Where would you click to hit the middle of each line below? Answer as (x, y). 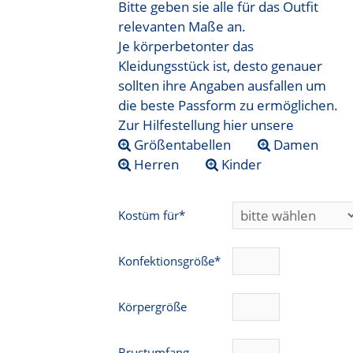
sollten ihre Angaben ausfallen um (223, 85)
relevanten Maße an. (182, 26)
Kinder (240, 164)
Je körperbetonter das (186, 46)
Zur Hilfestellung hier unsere (206, 124)
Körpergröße (153, 307)
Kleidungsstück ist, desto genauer (221, 65)
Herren (155, 164)
